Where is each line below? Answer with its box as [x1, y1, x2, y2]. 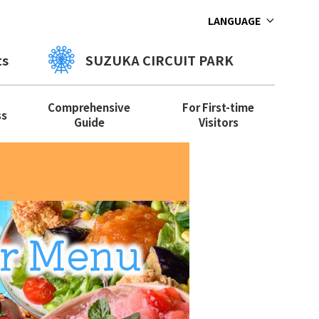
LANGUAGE [207, 14, 261, 28]
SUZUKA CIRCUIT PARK [85, 50, 246, 69]
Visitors [198, 115, 239, 130]
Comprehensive [48, 100, 131, 115]
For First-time [182, 100, 255, 115]
